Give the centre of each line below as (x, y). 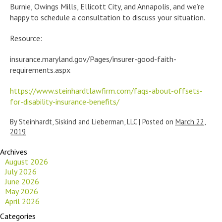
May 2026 (22, 191)
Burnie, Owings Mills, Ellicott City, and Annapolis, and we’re (107, 6)
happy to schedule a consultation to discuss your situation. (108, 17)
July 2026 (21, 171)
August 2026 (27, 161)
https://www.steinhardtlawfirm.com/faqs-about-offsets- (106, 90)
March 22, (191, 121)
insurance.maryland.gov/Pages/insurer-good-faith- (93, 59)
